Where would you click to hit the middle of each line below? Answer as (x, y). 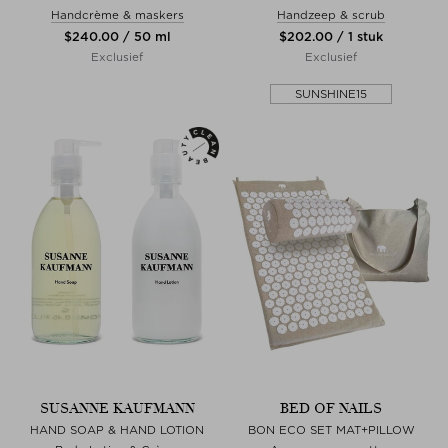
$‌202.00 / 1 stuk (331, 36)
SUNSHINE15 (330, 93)
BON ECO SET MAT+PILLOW (331, 429)
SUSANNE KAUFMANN (117, 408)
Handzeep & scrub (331, 14)
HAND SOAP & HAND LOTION (117, 429)
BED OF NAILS (331, 408)
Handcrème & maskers (117, 14)
